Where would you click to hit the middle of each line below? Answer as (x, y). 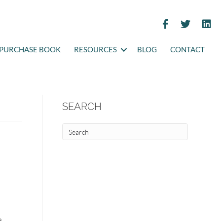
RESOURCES (95, 50)
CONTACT (187, 50)
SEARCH (82, 107)
